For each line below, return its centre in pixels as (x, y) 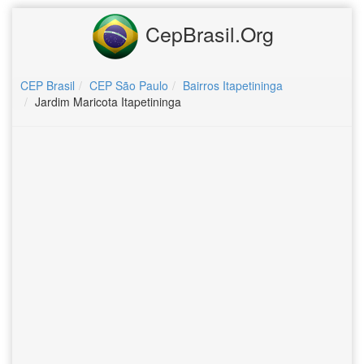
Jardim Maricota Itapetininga (108, 102)
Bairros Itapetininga (233, 85)
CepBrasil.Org (206, 33)
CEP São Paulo (129, 85)
